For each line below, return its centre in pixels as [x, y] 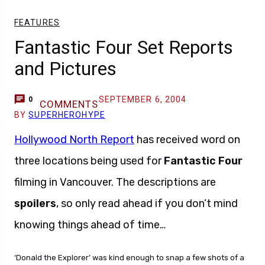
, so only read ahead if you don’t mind [147, 203]
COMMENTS [69, 104]
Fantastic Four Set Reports [124, 47]
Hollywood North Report [74, 140]
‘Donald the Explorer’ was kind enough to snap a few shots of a [129, 258]
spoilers [35, 203]
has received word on [187, 140]
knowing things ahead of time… [90, 225]
